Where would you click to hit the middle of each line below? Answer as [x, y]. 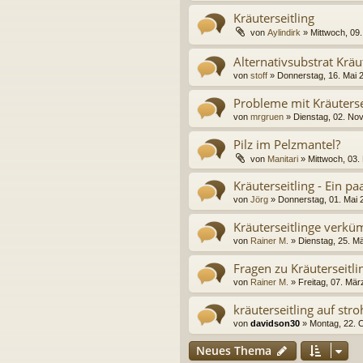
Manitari [283, 159]
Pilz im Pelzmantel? [287, 145]
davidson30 [275, 324]
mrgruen [267, 117]
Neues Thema [234, 351]
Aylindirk [284, 32]
